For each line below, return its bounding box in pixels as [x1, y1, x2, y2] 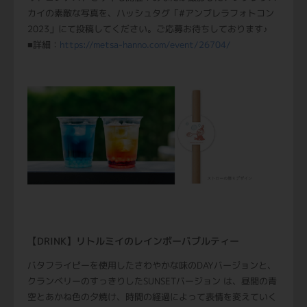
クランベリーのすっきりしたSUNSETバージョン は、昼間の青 [27, 275, 277, 288]
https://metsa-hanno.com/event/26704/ [60, 38, 231, 51]
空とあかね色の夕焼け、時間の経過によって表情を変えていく [27, 291, 277, 304]
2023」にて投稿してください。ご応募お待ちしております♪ [27, 22, 268, 35]
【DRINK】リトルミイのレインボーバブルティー [27, 234, 239, 248]
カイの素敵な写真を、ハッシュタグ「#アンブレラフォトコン [27, 6, 274, 19]
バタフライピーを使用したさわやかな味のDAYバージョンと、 [27, 259, 276, 272]
